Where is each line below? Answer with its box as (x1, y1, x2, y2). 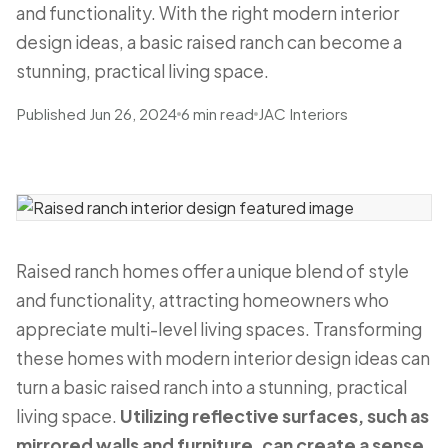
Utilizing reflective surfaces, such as (120, 405, 429, 427)
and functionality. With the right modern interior (16, 2, 399, 24)
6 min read (181, 104, 254, 123)
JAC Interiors (258, 104, 348, 123)
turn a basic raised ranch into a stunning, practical (16, 376, 407, 398)
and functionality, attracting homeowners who (16, 289, 389, 311)
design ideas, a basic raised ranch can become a (16, 31, 402, 53)
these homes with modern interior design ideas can (16, 347, 430, 369)
